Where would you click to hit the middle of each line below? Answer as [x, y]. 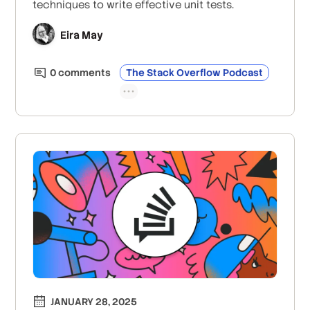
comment [81, 72]
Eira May [82, 35]
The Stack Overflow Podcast [195, 72]
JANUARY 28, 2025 [94, 302]
